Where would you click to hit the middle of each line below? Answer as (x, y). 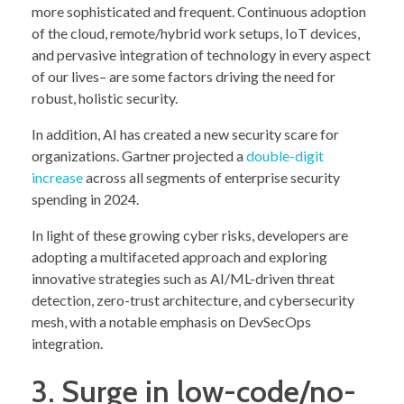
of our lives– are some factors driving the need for (184, 77)
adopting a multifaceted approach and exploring (179, 257)
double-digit (285, 156)
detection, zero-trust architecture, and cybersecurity (193, 300)
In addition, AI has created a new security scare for (185, 134)
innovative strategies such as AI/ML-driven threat (183, 279)
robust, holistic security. (105, 98)
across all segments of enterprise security (211, 178)
